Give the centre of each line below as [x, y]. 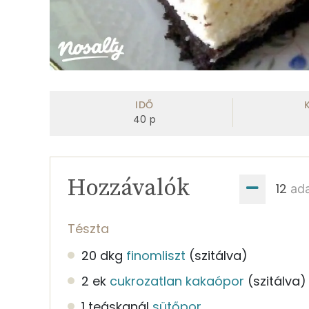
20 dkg [102, 255]
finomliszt [156, 255]
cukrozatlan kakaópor [177, 281]
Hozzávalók [129, 188]
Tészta [88, 228]
